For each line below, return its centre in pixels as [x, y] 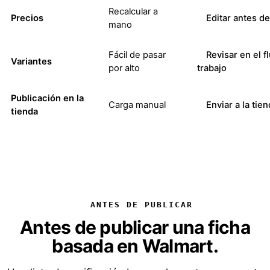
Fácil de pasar [137, 55]
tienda [24, 111]
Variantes [31, 61]
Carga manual [137, 105]
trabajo [212, 68]
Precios [27, 18]
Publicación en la [47, 98]
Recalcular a [133, 11]
